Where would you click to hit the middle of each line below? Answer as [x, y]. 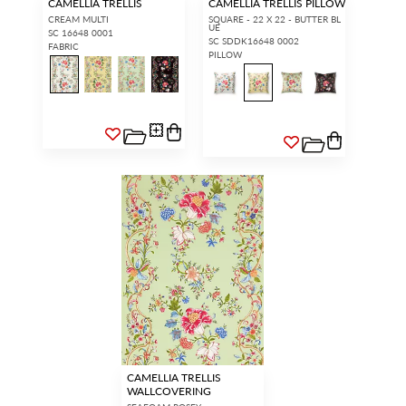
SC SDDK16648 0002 [254, 41]
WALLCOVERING [169, 391]
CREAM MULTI [78, 19]
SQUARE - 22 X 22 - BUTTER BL [275, 19]
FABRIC [63, 47]
